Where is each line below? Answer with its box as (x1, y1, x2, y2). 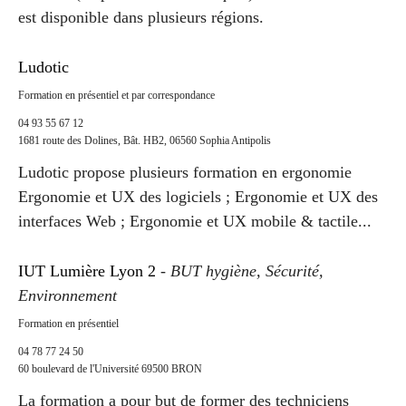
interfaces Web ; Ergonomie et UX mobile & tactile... (18, 211, 372, 230)
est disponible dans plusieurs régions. (18, 7, 264, 26)
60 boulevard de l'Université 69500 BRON (18, 362, 202, 375)
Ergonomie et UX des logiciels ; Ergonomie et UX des (18, 187, 378, 206)
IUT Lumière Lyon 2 (18, 261, 156, 280)
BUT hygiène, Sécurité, (170, 261, 324, 280)
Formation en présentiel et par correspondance (18, 88, 215, 101)
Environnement (18, 285, 117, 304)
